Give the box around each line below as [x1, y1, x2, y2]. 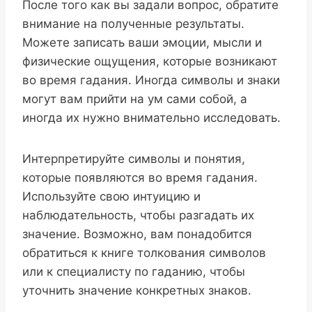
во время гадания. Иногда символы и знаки [22, 72, 280, 87]
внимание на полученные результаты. [22, 16, 244, 31]
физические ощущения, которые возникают [22, 54, 277, 68]
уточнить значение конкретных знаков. [22, 283, 251, 297]
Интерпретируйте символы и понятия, [22, 151, 245, 166]
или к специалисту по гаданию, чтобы [22, 264, 245, 279]
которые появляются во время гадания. [22, 170, 258, 185]
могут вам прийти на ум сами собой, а [22, 91, 247, 106]
